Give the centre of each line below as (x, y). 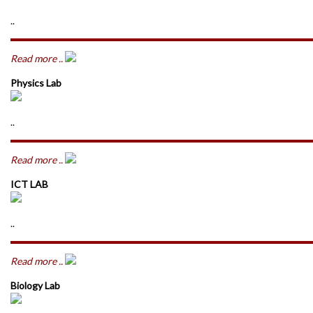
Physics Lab (36, 83)
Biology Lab (35, 285)
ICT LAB (29, 184)
